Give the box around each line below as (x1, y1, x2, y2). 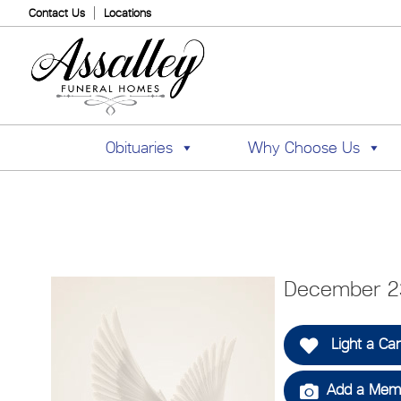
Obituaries (105, 138, 173, 158)
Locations (104, 6, 151, 20)
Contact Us (29, 6, 85, 20)
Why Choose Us (247, 138, 360, 158)
